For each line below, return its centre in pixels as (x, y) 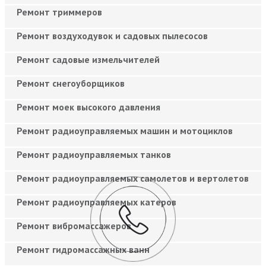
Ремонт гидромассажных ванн (83, 249)
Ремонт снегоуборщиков (71, 83)
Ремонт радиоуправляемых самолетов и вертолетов (133, 178)
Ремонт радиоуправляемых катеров (96, 202)
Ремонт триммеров (59, 12)
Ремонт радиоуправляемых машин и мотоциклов (125, 130)
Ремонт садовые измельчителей (88, 59)
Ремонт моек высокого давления (88, 107)
